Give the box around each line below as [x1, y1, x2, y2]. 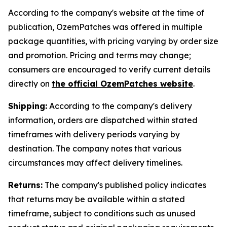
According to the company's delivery [47, 101, 192, 111]
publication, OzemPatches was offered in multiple [8, 22, 203, 32]
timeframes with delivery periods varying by [8, 129, 180, 139]
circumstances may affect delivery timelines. [8, 158, 182, 168]
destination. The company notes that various [8, 143, 181, 154]
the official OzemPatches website [52, 79, 193, 89]
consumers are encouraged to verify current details [8, 64, 210, 74]
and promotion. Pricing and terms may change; [8, 50, 191, 60]
